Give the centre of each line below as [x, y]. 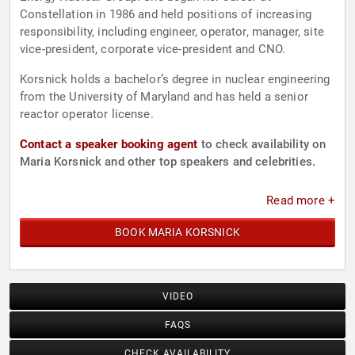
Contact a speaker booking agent [109, 145]
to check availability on [262, 145]
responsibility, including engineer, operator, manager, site [172, 32]
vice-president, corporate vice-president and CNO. [153, 50]
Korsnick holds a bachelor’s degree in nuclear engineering [175, 80]
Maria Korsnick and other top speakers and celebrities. [168, 162]
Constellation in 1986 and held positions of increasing [166, 15]
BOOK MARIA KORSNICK [177, 233]
